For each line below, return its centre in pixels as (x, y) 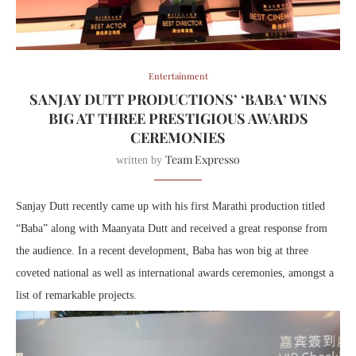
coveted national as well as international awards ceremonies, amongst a (175, 273)
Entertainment (178, 76)
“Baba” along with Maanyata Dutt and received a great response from (172, 229)
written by (141, 161)
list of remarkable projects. (76, 296)
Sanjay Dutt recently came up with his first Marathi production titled (170, 207)
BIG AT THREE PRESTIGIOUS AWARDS (178, 119)
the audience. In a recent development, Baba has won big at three (162, 251)
